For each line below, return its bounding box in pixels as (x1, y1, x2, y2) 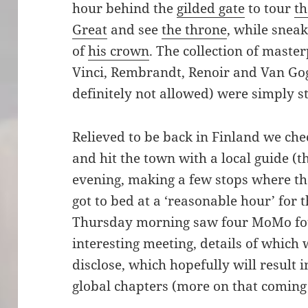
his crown (88, 42, 150, 60)
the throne (162, 21, 228, 38)
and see (107, 21, 162, 38)
